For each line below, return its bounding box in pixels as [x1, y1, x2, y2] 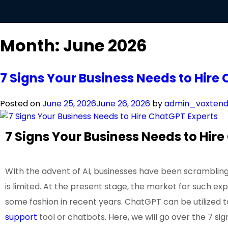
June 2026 [63, 34, 147, 58]
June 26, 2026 [96, 97, 150, 109]
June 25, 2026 [42, 97, 96, 109]
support [5, 211, 37, 223]
